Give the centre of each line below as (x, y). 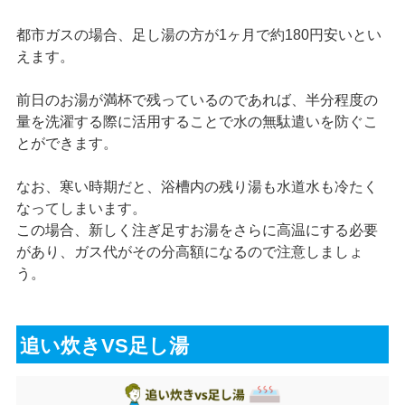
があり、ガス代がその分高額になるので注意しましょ (189, 252)
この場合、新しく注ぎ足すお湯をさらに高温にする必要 (197, 231)
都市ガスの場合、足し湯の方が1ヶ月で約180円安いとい (198, 35)
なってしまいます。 (81, 209)
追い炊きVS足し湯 (105, 345)
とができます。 (66, 144)
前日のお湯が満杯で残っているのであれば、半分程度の (197, 100)
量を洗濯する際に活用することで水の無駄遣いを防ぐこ (197, 122)
